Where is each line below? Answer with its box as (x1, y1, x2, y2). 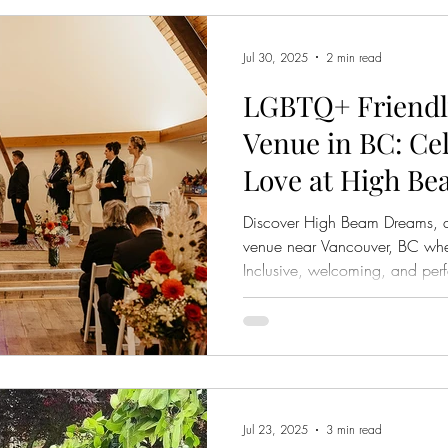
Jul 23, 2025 (243, 421, 308, 438)
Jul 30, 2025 (243, 48, 308, 66)
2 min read (326, 48, 382, 66)
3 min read (326, 421, 382, 438)
